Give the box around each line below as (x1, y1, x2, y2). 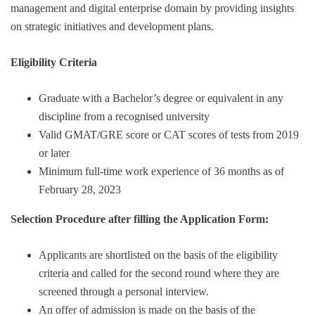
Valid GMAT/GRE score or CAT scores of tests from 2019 (39, 129, 299, 141)
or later (39, 147, 70, 160)
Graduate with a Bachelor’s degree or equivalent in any (39, 92, 283, 105)
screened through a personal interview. (39, 285, 209, 298)
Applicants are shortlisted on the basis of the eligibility (39, 249, 278, 262)
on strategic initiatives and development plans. (11, 20, 214, 33)
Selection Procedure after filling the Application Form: (11, 213, 269, 226)
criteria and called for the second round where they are (39, 267, 279, 280)
